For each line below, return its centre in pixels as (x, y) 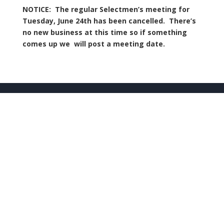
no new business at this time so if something (104, 32)
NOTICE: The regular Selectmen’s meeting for (106, 9)
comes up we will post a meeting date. (93, 44)
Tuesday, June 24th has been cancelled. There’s (109, 21)
